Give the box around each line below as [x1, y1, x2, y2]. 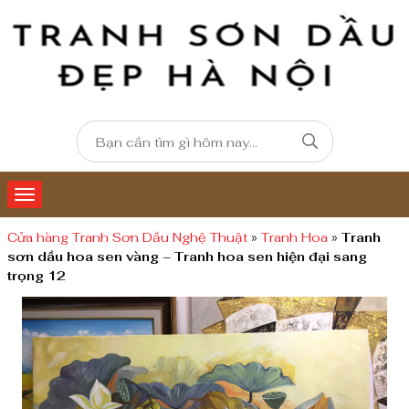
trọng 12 [7, 267, 66, 284]
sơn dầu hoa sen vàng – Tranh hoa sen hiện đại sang [7, 248, 367, 265]
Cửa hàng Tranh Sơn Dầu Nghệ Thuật [7, 229, 247, 246]
